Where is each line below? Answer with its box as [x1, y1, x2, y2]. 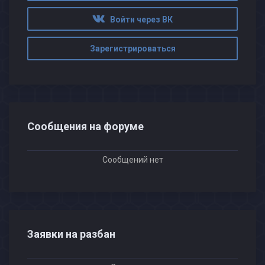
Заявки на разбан [27, 228, 115, 240]
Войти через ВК [105, 15, 173, 25]
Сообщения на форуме [27, 120, 144, 132]
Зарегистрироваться [89, 43, 176, 53]
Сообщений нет [102, 155, 163, 164]
